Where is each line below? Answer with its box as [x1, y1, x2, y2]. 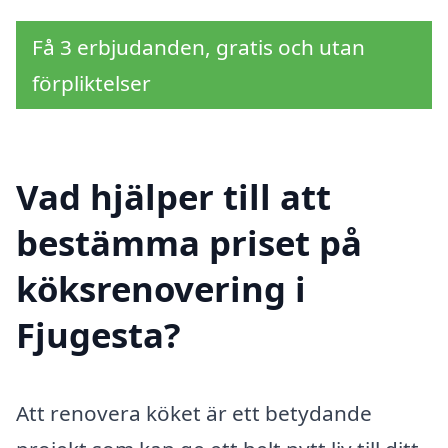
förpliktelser [32, 68, 151, 97]
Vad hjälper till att [16, 172, 331, 220]
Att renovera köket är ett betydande [16, 398, 372, 427]
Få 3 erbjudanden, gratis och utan [32, 32, 365, 61]
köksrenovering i [16, 264, 306, 312]
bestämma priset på [16, 218, 362, 266]
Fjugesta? [16, 310, 181, 358]
